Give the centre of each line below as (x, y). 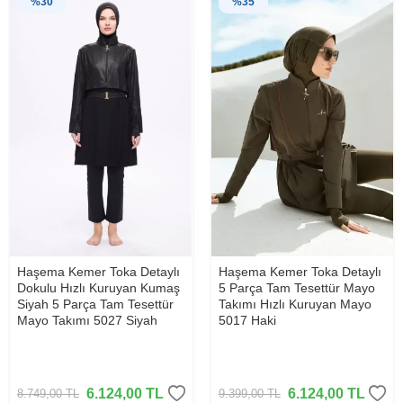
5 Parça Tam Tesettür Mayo (296, 288)
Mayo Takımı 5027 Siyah (87, 321)
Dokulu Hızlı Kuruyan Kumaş (99, 288)
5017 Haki (247, 321)
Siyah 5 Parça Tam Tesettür (95, 304)
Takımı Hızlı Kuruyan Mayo (295, 304)
